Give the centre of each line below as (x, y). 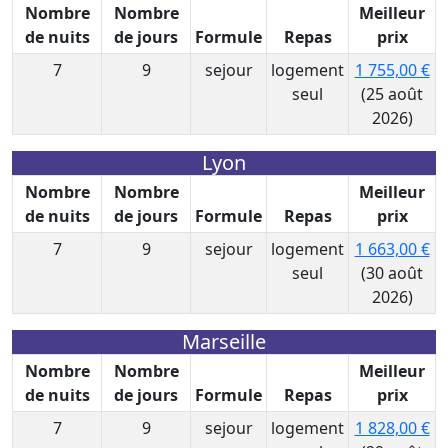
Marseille (224, 341)
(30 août (392, 273)
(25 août (392, 94)
